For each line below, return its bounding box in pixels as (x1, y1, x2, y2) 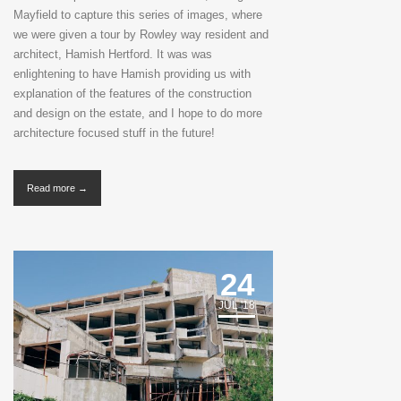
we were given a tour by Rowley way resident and (13, 28, 269, 42)
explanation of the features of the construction (13, 87, 252, 101)
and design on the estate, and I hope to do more (13, 107, 262, 121)
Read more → (27, 183, 88, 194)
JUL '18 (218, 299, 255, 312)
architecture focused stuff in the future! (13, 126, 215, 141)
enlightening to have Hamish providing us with (13, 67, 251, 81)
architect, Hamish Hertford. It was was (13, 47, 212, 62)
